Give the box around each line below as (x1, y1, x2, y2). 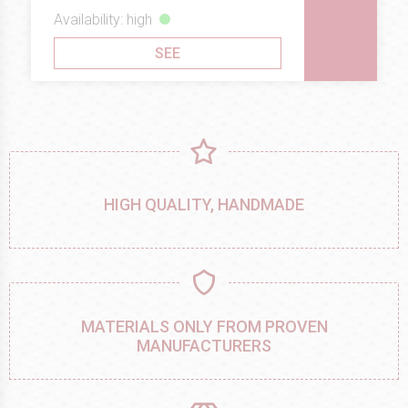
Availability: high (54, 10, 152, 28)
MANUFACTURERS (137, 335, 271, 355)
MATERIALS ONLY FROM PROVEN (80, 316, 328, 336)
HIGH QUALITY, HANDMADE (104, 194, 304, 214)
